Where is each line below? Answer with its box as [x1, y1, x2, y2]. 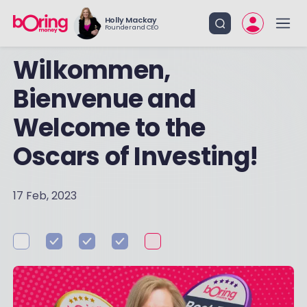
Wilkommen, [12, 53, 171, 88]
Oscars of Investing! [12, 139, 258, 174]
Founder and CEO [104, 23, 158, 32]
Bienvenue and [12, 82, 196, 116]
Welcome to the [12, 110, 206, 145]
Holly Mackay [104, 14, 158, 25]
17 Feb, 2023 [12, 188, 77, 204]
